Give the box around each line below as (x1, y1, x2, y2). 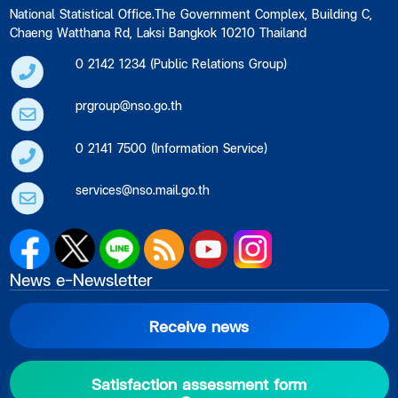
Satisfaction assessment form (92, 372, 306, 395)
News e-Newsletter (9, 267, 153, 292)
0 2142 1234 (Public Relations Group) (76, 55, 288, 73)
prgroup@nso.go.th (76, 97, 183, 115)
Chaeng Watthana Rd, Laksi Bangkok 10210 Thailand (9, 24, 306, 42)
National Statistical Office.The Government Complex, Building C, (9, 5, 372, 23)
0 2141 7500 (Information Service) (76, 139, 268, 156)
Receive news (149, 314, 249, 338)
